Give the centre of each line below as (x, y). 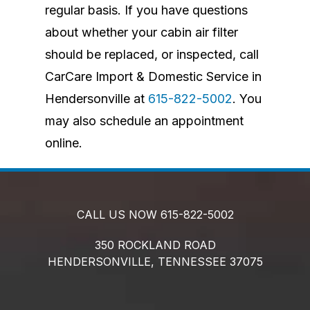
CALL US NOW (118, 214)
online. (65, 143)
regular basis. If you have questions (146, 10)
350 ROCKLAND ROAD (155, 245)
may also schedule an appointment (144, 120)
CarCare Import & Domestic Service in (153, 76)
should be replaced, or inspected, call (152, 54)
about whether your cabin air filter (141, 32)
